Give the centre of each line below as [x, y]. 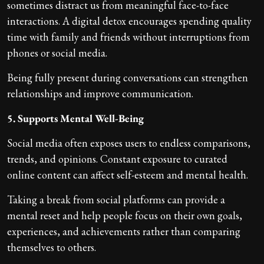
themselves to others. [52, 247]
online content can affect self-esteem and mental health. [128, 174]
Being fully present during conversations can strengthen [128, 77]
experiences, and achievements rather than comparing [124, 231]
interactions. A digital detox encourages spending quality [129, 21]
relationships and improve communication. [100, 93]
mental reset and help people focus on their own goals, [125, 215]
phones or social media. [57, 52]
